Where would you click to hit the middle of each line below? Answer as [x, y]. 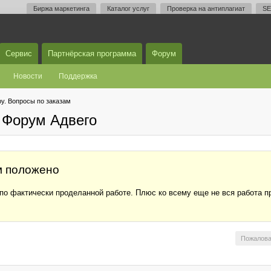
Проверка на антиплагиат [206, 8]
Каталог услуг [128, 8]
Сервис [19, 54]
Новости [28, 76]
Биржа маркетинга [61, 8]
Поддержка [78, 76]
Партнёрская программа [92, 54]
